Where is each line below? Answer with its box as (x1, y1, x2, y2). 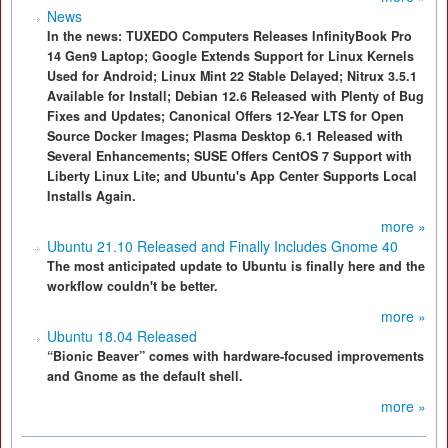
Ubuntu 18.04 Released (47, 326, 197, 346)
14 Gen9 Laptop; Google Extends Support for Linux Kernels (47, 47, 414, 65)
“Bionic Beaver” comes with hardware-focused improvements (47, 347, 424, 365)
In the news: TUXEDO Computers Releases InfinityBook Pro (47, 27, 412, 45)
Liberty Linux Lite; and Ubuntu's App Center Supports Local (47, 167, 417, 185)
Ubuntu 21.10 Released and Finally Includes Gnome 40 (47, 236, 398, 256)
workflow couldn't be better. (47, 277, 218, 295)
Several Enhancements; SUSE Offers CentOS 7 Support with (47, 147, 412, 165)
